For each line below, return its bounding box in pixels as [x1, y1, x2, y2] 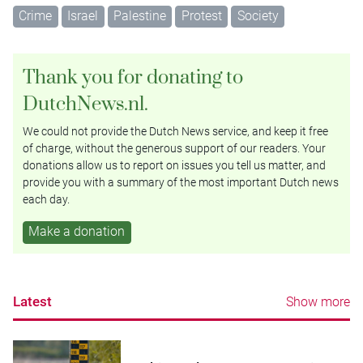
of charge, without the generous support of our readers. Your [23, 142, 326, 156]
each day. [23, 193, 70, 207]
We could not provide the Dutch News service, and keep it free [23, 125, 328, 139]
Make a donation [28, 224, 126, 240]
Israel [67, 7, 99, 23]
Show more [286, 293, 350, 310]
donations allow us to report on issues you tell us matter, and [23, 159, 326, 173]
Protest [181, 7, 222, 23]
